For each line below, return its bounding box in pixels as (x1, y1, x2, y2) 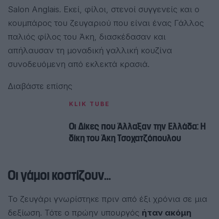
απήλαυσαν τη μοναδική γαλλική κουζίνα (8, 45, 172, 56)
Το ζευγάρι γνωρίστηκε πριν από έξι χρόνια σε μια (8, 194, 207, 204)
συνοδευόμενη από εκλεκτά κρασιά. (8, 59, 150, 69)
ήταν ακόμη (142, 208, 192, 218)
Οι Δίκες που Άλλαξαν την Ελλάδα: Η (68, 121, 206, 133)
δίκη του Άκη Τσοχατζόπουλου (68, 132, 181, 145)
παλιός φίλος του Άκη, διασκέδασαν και (8, 32, 166, 42)
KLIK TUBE (68, 100, 110, 108)
